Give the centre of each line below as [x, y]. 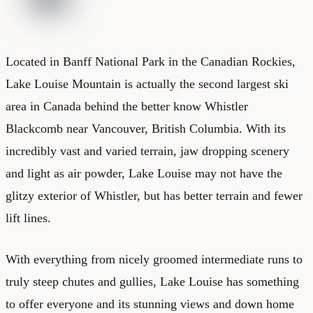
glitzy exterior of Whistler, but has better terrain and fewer [154, 195]
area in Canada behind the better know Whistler [127, 106]
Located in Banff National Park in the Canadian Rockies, [151, 61]
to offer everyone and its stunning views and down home [150, 304]
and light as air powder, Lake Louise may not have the [144, 173]
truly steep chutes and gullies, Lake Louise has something [152, 281]
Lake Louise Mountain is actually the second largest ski [147, 83]
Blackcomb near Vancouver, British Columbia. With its [146, 128]
